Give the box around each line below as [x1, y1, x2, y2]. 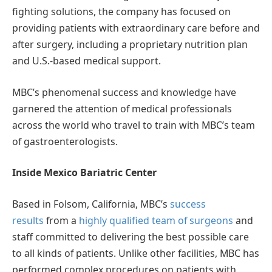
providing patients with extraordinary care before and [12, 21, 260, 35]
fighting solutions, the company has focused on [12, 5, 231, 19]
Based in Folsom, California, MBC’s [12, 197, 170, 211]
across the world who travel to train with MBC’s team [12, 118, 255, 132]
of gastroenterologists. [12, 134, 118, 148]
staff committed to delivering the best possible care [12, 229, 249, 243]
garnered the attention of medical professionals [12, 101, 232, 115]
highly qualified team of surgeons [79, 213, 233, 227]
